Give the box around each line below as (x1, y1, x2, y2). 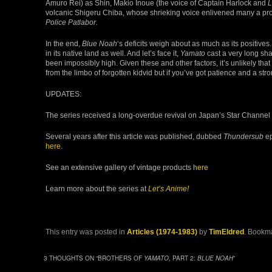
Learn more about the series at (46, 185, 148, 193)
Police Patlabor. (46, 18, 98, 27)
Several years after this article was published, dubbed (46, 132, 223, 141)
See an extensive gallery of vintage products (46, 163, 193, 172)
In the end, (46, 39, 82, 48)
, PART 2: (169, 254, 198, 263)
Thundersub (223, 132, 263, 141)
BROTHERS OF (98, 254, 144, 263)
